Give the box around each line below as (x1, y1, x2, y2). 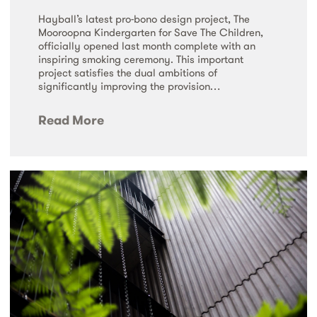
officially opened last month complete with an (38, 39, 255, 53)
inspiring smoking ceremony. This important (38, 52, 243, 67)
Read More (38, 112, 104, 129)
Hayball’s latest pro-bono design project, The (38, 12, 250, 26)
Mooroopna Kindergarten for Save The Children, (38, 25, 263, 40)
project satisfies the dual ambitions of (38, 66, 217, 80)
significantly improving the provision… (38, 79, 220, 93)
